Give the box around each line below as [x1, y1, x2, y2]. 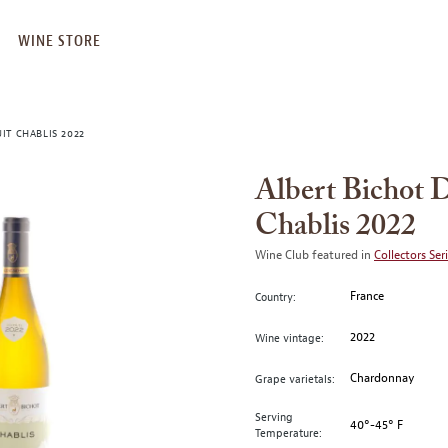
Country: [255, 289, 296, 304]
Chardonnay [350, 370, 416, 386]
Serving [255, 410, 293, 424]
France [350, 288, 385, 304]
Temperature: [255, 426, 322, 440]
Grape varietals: [255, 371, 335, 386]
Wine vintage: [255, 330, 324, 345]
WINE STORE [18, 33, 101, 49]
